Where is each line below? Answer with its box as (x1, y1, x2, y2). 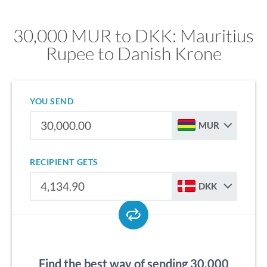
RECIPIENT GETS (30, 157, 98, 167)
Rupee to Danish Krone (45, 42, 222, 64)
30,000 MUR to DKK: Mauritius (13, 24, 254, 46)
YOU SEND (30, 96, 74, 106)
